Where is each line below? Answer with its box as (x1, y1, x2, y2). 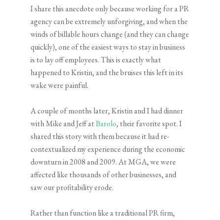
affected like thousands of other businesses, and (30, 169, 177, 180)
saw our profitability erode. (30, 182, 114, 193)
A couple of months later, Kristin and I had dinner (30, 106, 184, 116)
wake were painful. (30, 80, 89, 91)
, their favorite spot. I (116, 118, 182, 129)
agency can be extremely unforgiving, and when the (30, 16, 188, 27)
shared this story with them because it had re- (30, 131, 169, 142)
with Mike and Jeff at (30, 118, 96, 129)
